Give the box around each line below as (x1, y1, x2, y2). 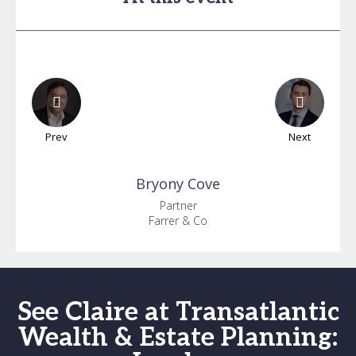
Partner (159, 198, 197, 213)
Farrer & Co (149, 213, 207, 228)
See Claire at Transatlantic (17, 297, 339, 327)
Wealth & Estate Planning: (18, 323, 338, 353)
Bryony (136, 174, 184, 193)
